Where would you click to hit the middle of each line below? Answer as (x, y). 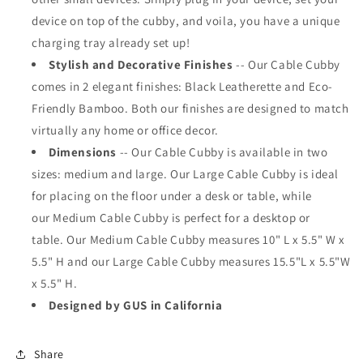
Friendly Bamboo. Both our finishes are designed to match (190, 109)
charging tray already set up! (113, 43)
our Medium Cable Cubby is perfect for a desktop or (171, 218)
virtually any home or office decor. (127, 130)
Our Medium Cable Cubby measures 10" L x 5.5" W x (206, 240)
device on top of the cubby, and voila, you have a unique (186, 21)
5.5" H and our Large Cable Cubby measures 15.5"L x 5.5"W (191, 262)
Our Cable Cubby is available (211, 152)
